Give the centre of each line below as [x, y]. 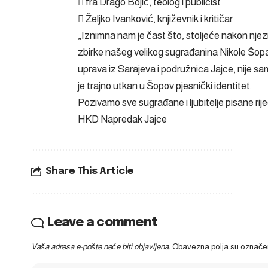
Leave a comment [103, 222]
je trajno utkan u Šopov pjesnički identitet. [165, 86]
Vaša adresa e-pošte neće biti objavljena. [101, 246]
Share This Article [89, 171]
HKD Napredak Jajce [122, 119]
